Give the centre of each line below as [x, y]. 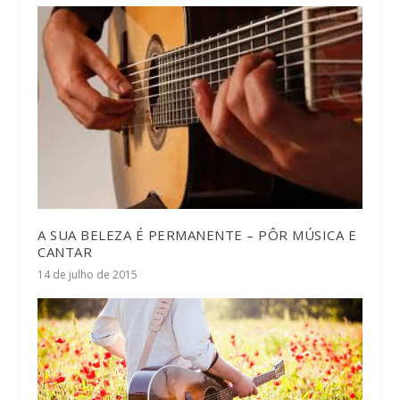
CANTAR [65, 252]
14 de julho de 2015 [88, 275]
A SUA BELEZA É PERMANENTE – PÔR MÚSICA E [197, 235]
